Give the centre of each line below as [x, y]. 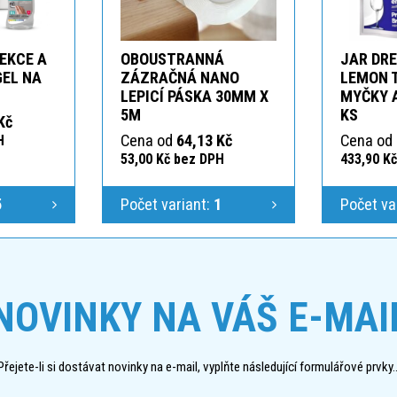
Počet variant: [167, 204]
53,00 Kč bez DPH [172, 159]
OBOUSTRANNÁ [172, 58]
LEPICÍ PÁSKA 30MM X [195, 96]
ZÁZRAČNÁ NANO [180, 77]
